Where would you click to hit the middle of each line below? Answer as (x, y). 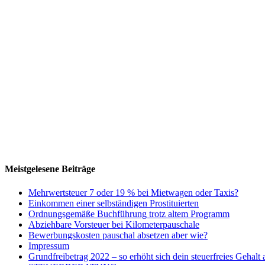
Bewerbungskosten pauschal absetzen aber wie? (118, 235)
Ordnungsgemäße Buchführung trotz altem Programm (129, 214)
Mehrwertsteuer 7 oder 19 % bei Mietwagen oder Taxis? (133, 192)
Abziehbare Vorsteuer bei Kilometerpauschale (114, 224)
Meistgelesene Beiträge (50, 169)
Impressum (49, 245)
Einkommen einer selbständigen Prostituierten (114, 203)
